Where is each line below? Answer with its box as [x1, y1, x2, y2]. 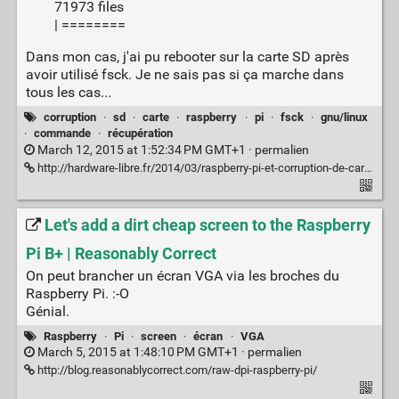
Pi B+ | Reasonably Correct [25, 243, 216, 264]
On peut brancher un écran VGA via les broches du [25, 266, 339, 284]
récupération [107, 126, 173, 141]
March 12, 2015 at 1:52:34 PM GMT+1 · [34, 142, 255, 158]
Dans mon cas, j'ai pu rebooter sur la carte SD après [25, 47, 349, 65]
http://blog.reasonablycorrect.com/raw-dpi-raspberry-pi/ [34, 363, 317, 378]
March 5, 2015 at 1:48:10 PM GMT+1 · [34, 345, 248, 361]
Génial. [25, 302, 69, 320]
